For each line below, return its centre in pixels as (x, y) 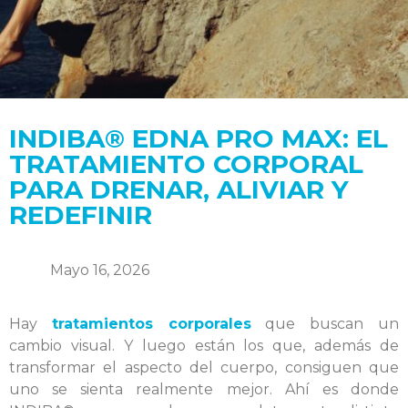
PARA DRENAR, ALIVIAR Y (179, 189)
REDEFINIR (81, 215)
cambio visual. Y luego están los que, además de (204, 346)
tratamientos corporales (151, 324)
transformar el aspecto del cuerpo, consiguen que (204, 367)
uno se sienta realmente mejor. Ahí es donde (204, 389)
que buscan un (325, 324)
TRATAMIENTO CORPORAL (186, 164)
